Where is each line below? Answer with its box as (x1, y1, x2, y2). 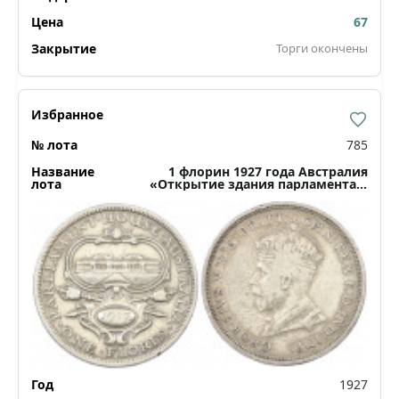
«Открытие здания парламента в (150, 175, 368, 193)
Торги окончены (276, 40, 368, 57)
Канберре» (298, 188, 368, 206)
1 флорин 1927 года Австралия (168, 163, 368, 181)
